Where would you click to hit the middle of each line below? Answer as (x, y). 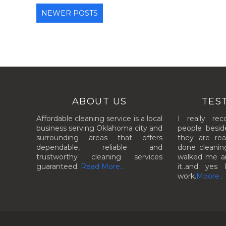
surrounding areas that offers (99, 137)
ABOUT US (99, 101)
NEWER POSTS (70, 13)
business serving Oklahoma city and (99, 128)
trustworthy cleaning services (99, 157)
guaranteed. (59, 166)
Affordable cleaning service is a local (99, 118)
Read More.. (102, 166)
